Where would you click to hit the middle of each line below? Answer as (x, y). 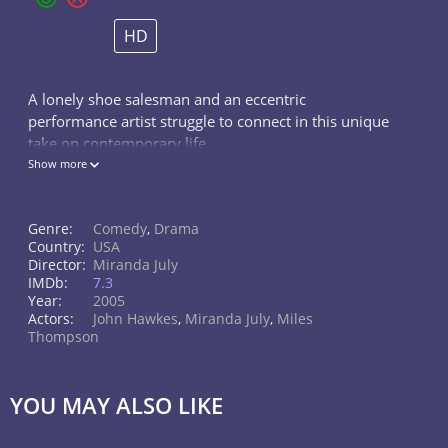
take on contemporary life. (119, 143)
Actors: (51, 318)
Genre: (50, 228)
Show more (59, 163)
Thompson (63, 336)
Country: (56, 246)
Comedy (120, 228)
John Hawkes (135, 318)
